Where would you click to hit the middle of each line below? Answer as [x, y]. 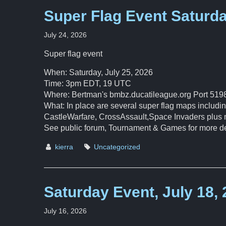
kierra [64, 147]
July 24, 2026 [65, 35]
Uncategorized [117, 147]
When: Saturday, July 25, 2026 [98, 72]
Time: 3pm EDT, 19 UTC [88, 83]
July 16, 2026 [65, 211]
